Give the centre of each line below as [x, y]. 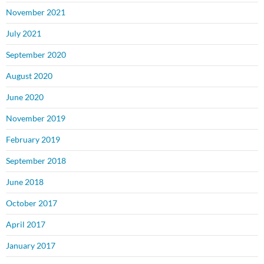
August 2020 [29, 76]
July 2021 [24, 34]
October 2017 [32, 203]
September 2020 [36, 55]
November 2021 [36, 12]
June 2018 [25, 182]
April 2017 [26, 225]
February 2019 [33, 140]
